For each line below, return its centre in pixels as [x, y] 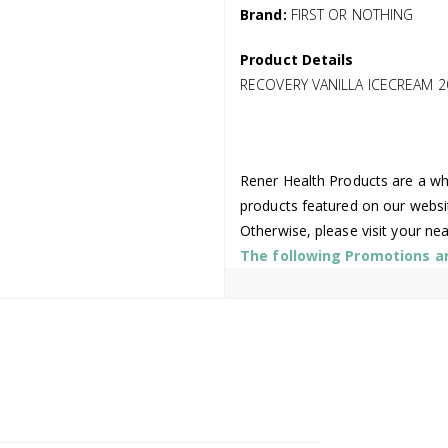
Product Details [297, 59]
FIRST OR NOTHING [352, 14]
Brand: [263, 14]
